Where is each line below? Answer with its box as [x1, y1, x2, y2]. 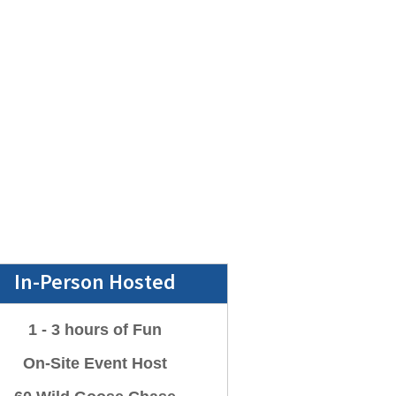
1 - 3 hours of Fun [28, 321, 162, 339]
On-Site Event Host [23, 354, 167, 373]
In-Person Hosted [14, 268, 176, 295]
